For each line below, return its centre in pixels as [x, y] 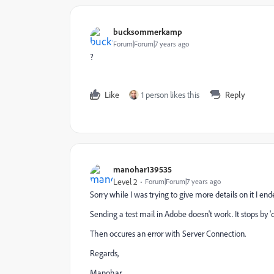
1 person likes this [170, 95]
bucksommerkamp [148, 31]
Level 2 [125, 182]
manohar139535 [143, 169]
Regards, [104, 253]
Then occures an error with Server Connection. [168, 234]
